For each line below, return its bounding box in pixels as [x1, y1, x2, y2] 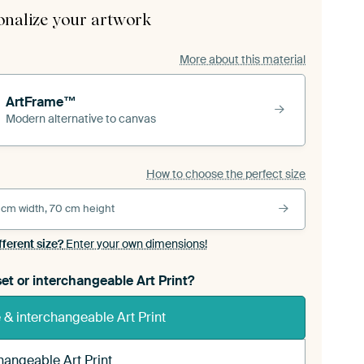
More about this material [180, 51, 305, 67]
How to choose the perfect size [146, 166, 305, 181]
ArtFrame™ [6, 93, 76, 111]
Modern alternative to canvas [6, 111, 156, 127]
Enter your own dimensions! [63, 236, 207, 252]
